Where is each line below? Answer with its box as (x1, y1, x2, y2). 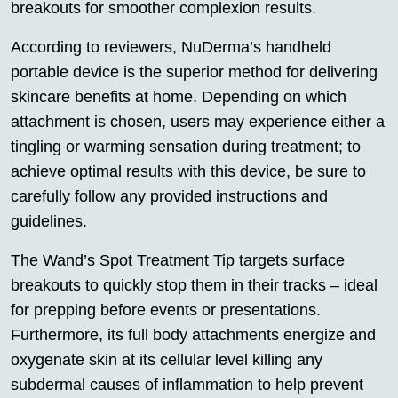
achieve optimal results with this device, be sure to (11, 163, 366, 181)
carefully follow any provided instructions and (11, 187, 328, 206)
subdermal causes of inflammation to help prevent (11, 376, 363, 394)
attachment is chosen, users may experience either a (11, 113, 385, 131)
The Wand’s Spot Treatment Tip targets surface (11, 251, 345, 270)
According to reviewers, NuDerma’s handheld (11, 38, 331, 57)
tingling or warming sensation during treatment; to (11, 138, 361, 156)
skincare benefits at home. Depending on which (11, 88, 346, 107)
